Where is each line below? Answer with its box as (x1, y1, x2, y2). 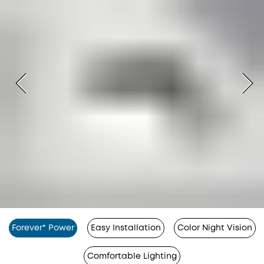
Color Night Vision (177, 225, 252, 232)
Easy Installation (91, 225, 161, 232)
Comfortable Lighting (87, 253, 177, 260)
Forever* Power (12, 225, 74, 232)
